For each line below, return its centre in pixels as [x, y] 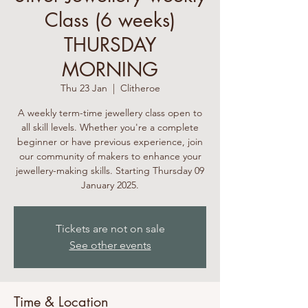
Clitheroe [140, 88]
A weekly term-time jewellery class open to [110, 113]
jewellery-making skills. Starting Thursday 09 [110, 170]
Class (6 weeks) [110, 20]
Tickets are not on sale [110, 229]
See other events [110, 245]
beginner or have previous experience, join [110, 142]
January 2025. [110, 185]
